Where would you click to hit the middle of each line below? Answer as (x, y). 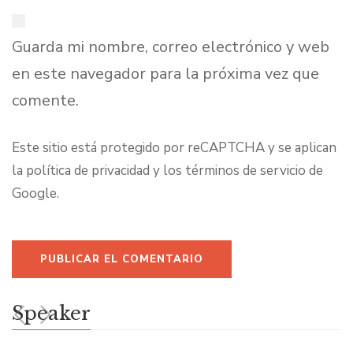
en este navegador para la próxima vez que (165, 73)
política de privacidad (88, 170)
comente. (45, 100)
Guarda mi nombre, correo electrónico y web (171, 46)
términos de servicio (245, 170)
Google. (35, 193)
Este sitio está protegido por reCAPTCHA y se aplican (174, 147)
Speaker (51, 313)
